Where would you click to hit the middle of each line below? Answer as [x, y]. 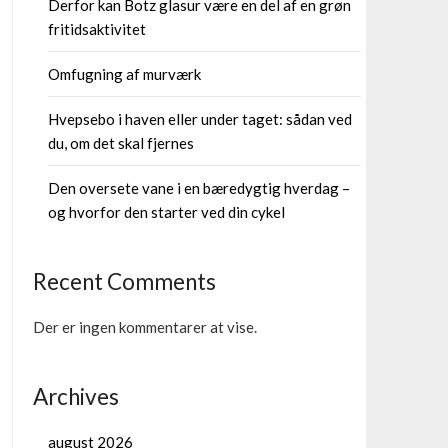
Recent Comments [124, 281]
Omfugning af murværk [124, 74]
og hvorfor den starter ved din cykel [166, 212]
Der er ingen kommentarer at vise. [144, 327]
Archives [75, 396]
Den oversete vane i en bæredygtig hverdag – [198, 188]
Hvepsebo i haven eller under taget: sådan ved [199, 119]
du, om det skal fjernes [120, 143]
